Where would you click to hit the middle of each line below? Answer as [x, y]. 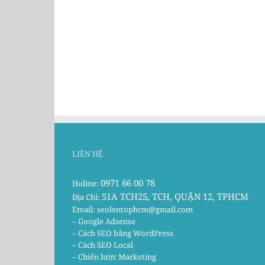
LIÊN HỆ [88, 154]
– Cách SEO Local [103, 245]
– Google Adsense [104, 222]
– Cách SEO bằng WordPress [123, 233]
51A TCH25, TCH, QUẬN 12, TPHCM [175, 197]
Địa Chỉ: [87, 197]
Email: [85, 210]
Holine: [86, 184]
